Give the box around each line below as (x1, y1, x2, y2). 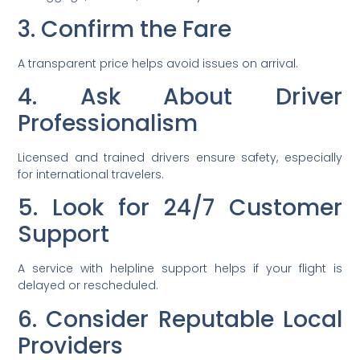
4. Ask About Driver (18, 80, 342, 112)
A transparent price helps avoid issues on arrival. (18, 55, 299, 72)
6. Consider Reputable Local (18, 303, 342, 335)
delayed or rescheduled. (18, 277, 159, 294)
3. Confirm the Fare (18, 13, 232, 45)
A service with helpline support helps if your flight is (18, 260, 342, 277)
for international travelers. (18, 166, 165, 182)
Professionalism (18, 107, 198, 139)
